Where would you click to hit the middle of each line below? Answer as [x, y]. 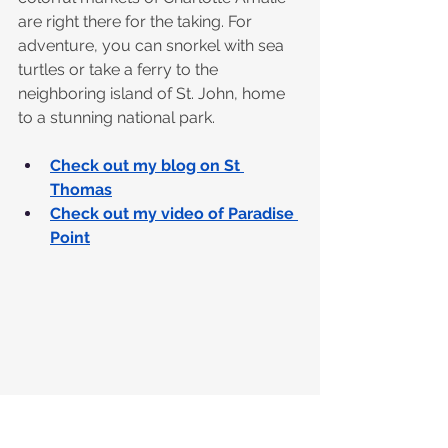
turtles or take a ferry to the [120, 70]
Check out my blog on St [147, 166]
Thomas [81, 190]
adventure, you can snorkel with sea [153, 46]
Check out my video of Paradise [174, 214]
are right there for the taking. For [137, 22]
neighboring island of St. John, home [153, 94]
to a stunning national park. [116, 118]
